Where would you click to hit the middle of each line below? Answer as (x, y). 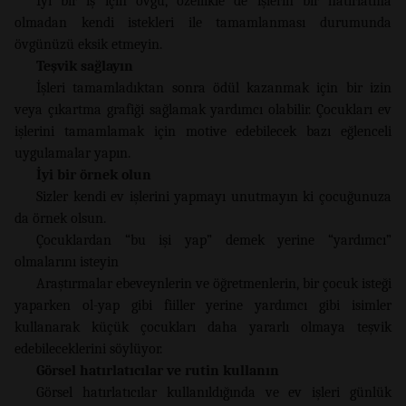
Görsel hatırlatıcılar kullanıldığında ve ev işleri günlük (214, 392)
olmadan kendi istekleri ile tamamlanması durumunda (203, 22)
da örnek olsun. (60, 218)
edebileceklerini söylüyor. (88, 348)
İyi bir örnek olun (94, 174)
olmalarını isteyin (67, 261)
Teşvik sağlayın (85, 66)
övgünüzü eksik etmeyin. (88, 44)
